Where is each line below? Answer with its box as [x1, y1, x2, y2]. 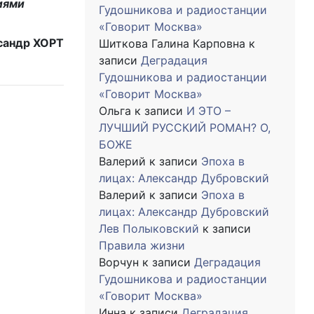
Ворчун [99, 255, 139, 269]
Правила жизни [99, 238, 185, 252]
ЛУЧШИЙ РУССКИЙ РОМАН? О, [99, 121, 271, 135]
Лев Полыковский [99, 221, 199, 235]
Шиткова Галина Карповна [99, 36, 245, 50]
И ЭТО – [186, 104, 231, 118]
